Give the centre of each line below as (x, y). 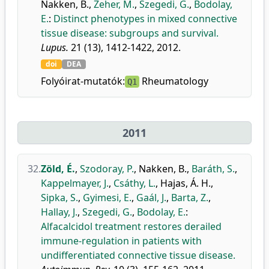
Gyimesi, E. (107, 198)
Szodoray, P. (107, 169)
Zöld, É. (58, 169)
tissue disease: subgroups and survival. (130, 33)
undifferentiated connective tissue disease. (138, 255)
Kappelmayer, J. (75, 183)
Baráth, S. (213, 169)
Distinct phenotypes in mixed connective (145, 19)
